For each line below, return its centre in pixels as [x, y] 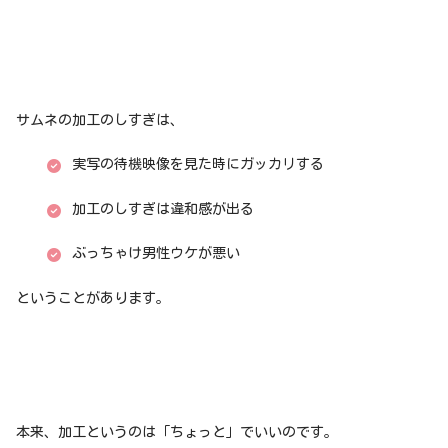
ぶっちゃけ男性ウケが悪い [155, 253]
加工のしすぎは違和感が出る [162, 208]
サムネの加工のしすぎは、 [100, 119]
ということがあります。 [93, 298]
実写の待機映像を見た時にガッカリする [197, 164]
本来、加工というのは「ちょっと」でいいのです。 [177, 431]
